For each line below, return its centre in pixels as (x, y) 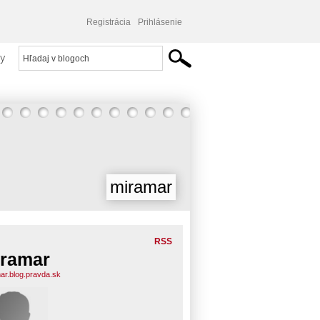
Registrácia (109, 22)
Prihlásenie (160, 22)
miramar (141, 187)
